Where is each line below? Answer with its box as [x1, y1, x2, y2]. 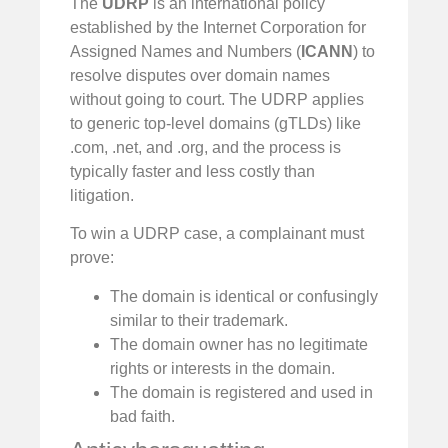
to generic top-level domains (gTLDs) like [70, 114, 361, 132]
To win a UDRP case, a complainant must [70, 225, 364, 243]
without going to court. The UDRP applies [70, 90, 364, 108]
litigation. [70, 186, 134, 204]
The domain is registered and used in [110, 383, 373, 401]
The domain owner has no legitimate [110, 335, 368, 353]
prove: [70, 249, 114, 267]
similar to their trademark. [110, 311, 288, 329]
